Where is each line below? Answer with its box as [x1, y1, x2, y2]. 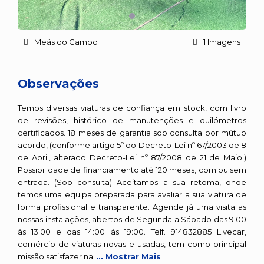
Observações [18, 77, 99, 91]
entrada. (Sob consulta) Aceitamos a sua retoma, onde [18, 177, 246, 187]
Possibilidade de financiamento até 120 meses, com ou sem [18, 165, 246, 174]
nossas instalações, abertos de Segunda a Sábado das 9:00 [18, 214, 246, 224]
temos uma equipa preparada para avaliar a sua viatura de [18, 190, 246, 199]
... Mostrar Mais [96, 252, 161, 261]
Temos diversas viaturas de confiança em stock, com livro [18, 103, 246, 113]
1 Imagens [203, 37, 240, 47]
